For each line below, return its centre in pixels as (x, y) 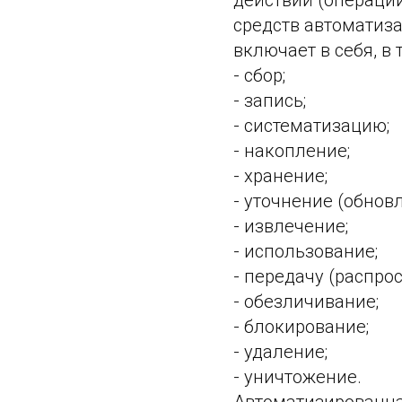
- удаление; (280, 352)
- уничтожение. (297, 377)
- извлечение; (291, 226)
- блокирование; (301, 327)
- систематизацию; (311, 126)
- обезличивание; (306, 301)
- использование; (306, 251)
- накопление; (292, 151)
